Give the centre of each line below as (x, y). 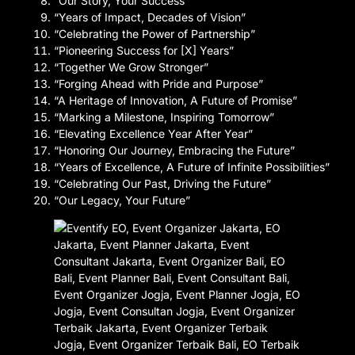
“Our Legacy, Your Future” (122, 200)
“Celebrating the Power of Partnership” (155, 34)
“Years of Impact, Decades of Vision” (150, 17)
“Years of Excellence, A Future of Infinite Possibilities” (192, 167)
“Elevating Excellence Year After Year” (153, 134)
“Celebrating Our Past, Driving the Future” (162, 184)
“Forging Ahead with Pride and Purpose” (158, 84)
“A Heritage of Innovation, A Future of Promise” (176, 101)
